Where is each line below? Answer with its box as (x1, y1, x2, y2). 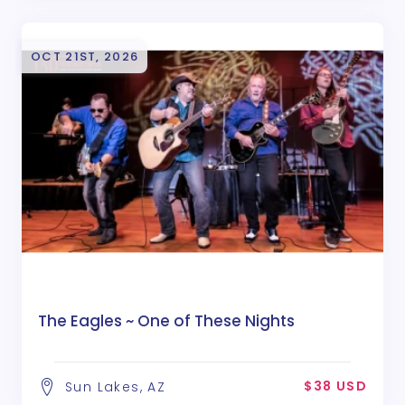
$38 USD (304, 377, 367, 396)
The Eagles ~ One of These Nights (38, 310, 295, 333)
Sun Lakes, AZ (65, 378, 166, 397)
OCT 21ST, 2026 (31, 47, 139, 65)
